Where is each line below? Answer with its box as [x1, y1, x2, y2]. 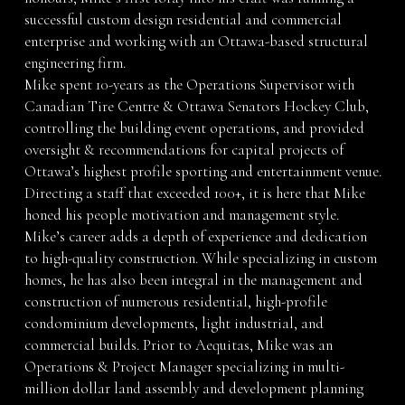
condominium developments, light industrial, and [24, 314, 325, 334]
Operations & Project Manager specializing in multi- [24, 357, 345, 377]
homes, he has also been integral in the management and [24, 270, 363, 290]
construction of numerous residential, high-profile [24, 292, 328, 312]
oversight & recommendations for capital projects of [24, 140, 344, 160]
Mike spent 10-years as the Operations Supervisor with [24, 75, 355, 95]
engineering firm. [24, 53, 127, 73]
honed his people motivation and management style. [24, 205, 340, 225]
